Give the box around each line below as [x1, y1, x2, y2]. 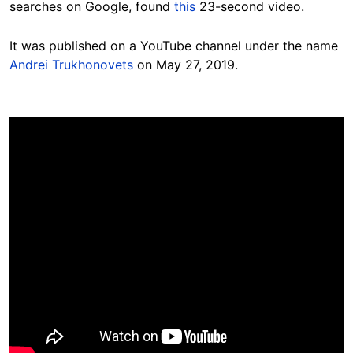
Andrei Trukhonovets [9, 57, 133, 73]
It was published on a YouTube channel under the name [9, 38, 338, 54]
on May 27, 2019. [133, 57, 238, 73]
